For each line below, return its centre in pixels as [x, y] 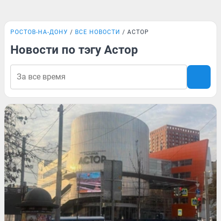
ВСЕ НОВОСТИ [98, 32]
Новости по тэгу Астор [74, 50]
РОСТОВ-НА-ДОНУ [39, 32]
